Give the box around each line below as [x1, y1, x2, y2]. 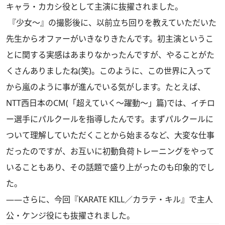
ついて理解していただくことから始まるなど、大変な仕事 [6, 130, 214, 141]
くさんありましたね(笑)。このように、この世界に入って [6, 65, 211, 76]
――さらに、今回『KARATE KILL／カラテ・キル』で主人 [6, 194, 213, 205]
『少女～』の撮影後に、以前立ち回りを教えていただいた [6, 17, 216, 28]
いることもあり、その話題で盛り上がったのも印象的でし [6, 162, 214, 173]
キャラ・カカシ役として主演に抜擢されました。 [6, 1, 183, 12]
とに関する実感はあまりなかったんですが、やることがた [6, 49, 214, 60]
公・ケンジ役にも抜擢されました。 [6, 210, 135, 221]
